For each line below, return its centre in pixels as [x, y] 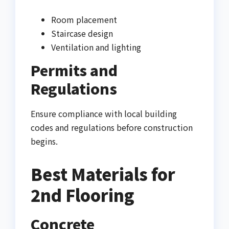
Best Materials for [103, 174]
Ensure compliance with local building [104, 113]
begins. [44, 141]
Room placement [84, 20]
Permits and [74, 70]
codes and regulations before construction [112, 127]
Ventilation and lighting [96, 47]
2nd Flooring [83, 194]
